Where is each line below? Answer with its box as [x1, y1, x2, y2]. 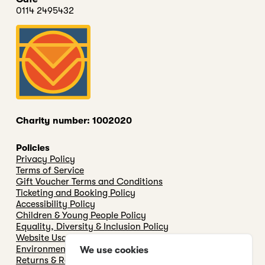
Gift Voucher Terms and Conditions [35, 176, 163, 187]
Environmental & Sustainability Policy [147, 243, 173, 254]
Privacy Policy [16, 153, 75, 164]
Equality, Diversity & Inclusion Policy [56, 221, 169, 232]
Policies [16, 142, 50, 153]
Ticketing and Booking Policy [74, 187, 135, 198]
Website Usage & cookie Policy [79, 232, 142, 243]
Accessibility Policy [70, 198, 95, 209]
